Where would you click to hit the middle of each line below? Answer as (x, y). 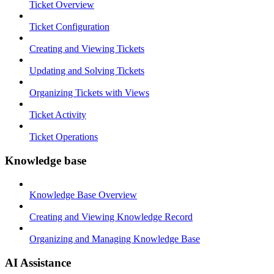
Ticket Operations (64, 137)
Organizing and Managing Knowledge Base (115, 239)
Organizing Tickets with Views (89, 93)
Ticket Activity (58, 115)
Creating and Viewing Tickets (87, 49)
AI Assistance (38, 263)
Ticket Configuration (69, 27)
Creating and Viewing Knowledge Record (111, 217)
